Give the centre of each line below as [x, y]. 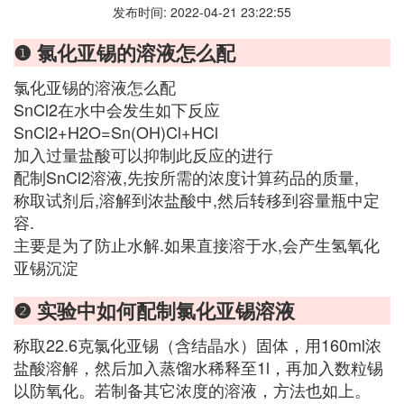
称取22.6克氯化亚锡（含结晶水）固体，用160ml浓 [197, 344]
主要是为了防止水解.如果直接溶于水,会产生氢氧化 [197, 244]
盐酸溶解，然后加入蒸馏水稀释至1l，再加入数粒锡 [198, 367]
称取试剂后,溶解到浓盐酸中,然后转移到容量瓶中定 [197, 199]
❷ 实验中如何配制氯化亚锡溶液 [154, 310]
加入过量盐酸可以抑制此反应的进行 [143, 154]
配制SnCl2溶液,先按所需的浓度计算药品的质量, [186, 177]
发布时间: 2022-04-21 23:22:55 [202, 12]
